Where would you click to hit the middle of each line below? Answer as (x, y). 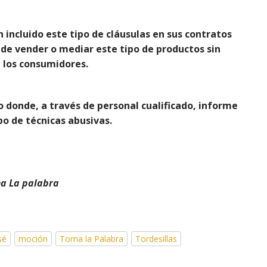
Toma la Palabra (91, 239)
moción (33, 239)
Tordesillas (156, 239)
